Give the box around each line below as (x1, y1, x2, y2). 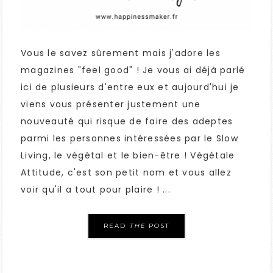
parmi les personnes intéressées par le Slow (21, 132, 238, 144)
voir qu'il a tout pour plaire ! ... (21, 183, 171, 196)
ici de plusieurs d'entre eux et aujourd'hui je (21, 81, 239, 93)
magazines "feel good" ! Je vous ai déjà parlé (21, 64, 246, 76)
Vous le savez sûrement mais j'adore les (21, 47, 221, 59)
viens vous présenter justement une (21, 98, 201, 110)
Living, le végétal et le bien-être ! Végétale (21, 149, 235, 161)
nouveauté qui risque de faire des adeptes (21, 115, 233, 127)
